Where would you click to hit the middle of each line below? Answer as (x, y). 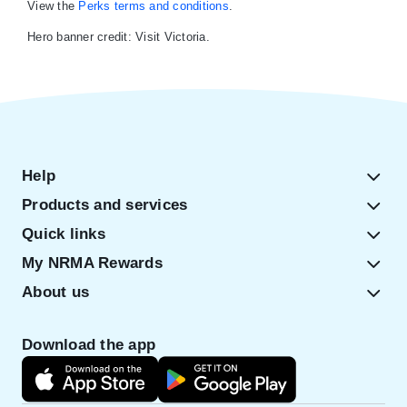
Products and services (105, 205)
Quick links (64, 234)
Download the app (89, 345)
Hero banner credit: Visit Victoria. (119, 37)
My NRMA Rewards (92, 263)
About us (55, 292)
